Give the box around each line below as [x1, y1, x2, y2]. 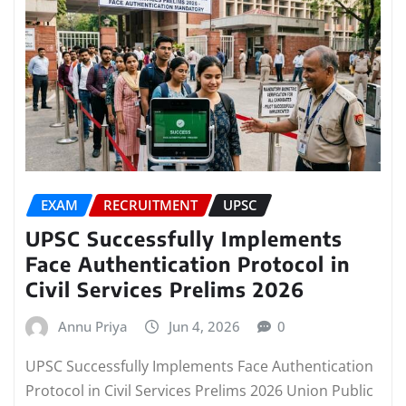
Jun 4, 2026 [169, 317, 240, 336]
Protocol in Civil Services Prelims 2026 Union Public [25, 380, 373, 401]
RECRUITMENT [103, 196, 198, 215]
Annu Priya [58, 317, 128, 336]
